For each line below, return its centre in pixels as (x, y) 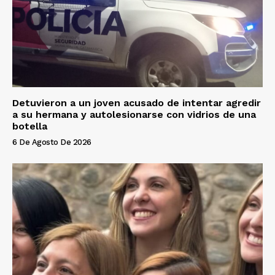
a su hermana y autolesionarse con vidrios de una (134, 115)
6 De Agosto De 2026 (52, 142)
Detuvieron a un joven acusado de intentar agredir (137, 103)
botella (30, 126)
